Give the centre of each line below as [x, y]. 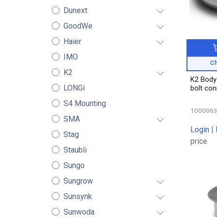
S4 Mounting [85, 103]
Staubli [75, 150]
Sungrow [78, 181]
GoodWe [78, 26]
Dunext [75, 10]
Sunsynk [77, 196]
